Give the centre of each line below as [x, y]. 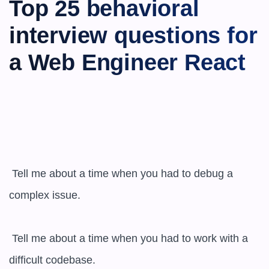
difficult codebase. [52, 260]
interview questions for [133, 35]
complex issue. [45, 195]
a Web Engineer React [127, 62]
